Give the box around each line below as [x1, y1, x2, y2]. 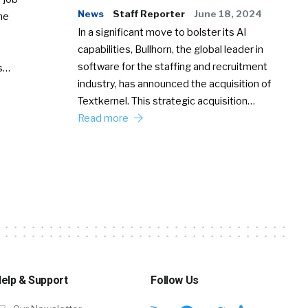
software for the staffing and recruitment [78, 60, 268, 73]
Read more [78, 111, 131, 124]
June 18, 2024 [194, 8, 263, 19]
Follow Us [151, 273, 199, 287]
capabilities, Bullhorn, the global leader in [78, 43, 264, 56]
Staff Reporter [113, 8, 186, 19]
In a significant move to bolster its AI [78, 25, 247, 38]
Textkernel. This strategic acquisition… [78, 94, 256, 107]
